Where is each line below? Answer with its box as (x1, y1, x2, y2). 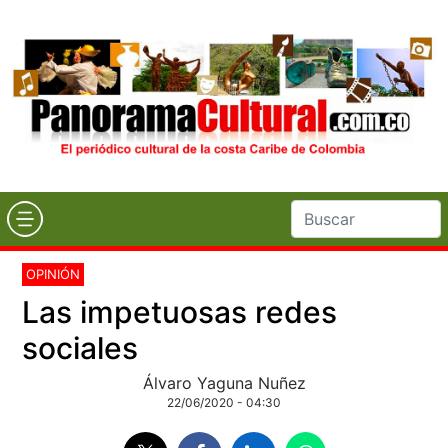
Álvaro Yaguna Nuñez (142, 372, 306, 393)
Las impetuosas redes (22, 293, 338, 330)
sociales (22, 329, 139, 366)
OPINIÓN (26, 265, 81, 282)
